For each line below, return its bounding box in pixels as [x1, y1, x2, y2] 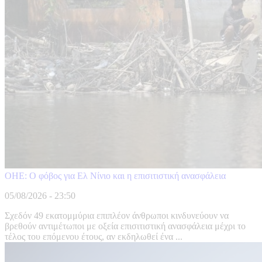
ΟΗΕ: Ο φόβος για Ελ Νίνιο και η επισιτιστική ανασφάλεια [5, 171, 226, 181]
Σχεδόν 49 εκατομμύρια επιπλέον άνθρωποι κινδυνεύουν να [5, 211, 229, 221]
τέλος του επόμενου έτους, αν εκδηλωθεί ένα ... [5, 232, 182, 242]
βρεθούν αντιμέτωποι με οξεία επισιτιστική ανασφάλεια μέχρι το [5, 221, 246, 232]
